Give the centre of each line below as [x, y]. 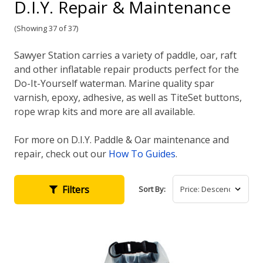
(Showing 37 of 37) [46, 28]
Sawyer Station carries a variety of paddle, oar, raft [125, 55]
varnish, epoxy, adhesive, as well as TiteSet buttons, [128, 97]
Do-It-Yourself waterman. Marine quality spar [114, 83]
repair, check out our [61, 154]
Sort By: [152, 189]
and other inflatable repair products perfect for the [127, 69]
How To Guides [142, 154]
